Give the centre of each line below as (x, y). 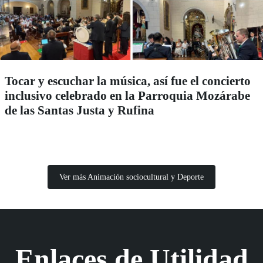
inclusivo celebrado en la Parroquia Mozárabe (127, 96)
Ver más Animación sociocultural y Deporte (131, 177)
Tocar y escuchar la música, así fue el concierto (128, 81)
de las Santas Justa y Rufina (80, 111)
